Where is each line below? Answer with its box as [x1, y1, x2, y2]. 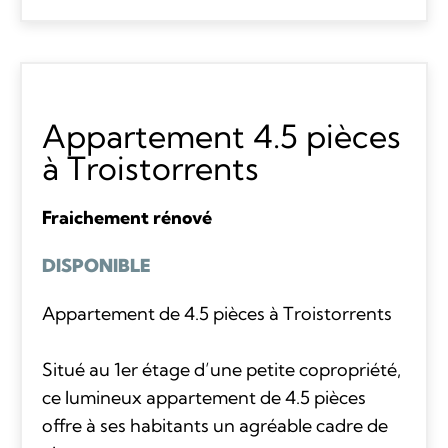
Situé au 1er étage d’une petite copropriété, [41, 357, 401, 381]
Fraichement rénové [41, 205, 212, 229]
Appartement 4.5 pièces [41, 115, 401, 156]
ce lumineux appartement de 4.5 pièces [41, 385, 366, 409]
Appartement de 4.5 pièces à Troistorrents [41, 301, 392, 325]
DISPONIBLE [41, 253, 151, 277]
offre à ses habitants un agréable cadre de [41, 413, 388, 437]
